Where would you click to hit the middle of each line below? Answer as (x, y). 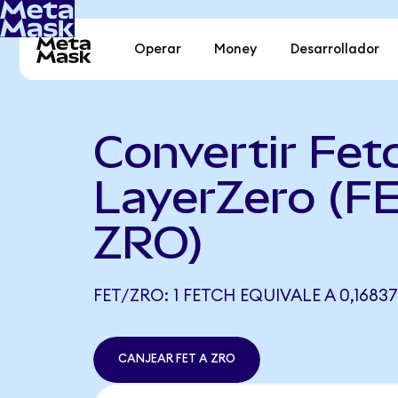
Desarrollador (334, 50)
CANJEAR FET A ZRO (176, 359)
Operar (158, 50)
